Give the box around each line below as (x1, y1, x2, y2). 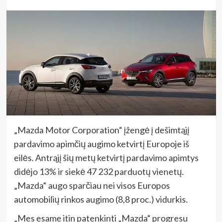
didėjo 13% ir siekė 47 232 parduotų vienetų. (13, 166, 184, 177)
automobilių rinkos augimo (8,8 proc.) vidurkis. (13, 193, 188, 205)
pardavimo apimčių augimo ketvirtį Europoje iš (13, 138, 189, 149)
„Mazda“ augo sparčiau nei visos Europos (13, 179, 170, 191)
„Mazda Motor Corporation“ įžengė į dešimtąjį (13, 124, 189, 135)
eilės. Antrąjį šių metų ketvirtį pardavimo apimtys (13, 152, 199, 163)
